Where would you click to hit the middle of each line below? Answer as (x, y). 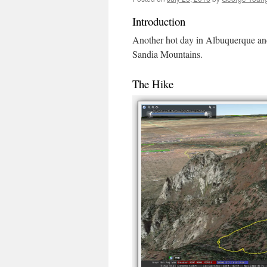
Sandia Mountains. (170, 54)
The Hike (153, 84)
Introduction (159, 21)
